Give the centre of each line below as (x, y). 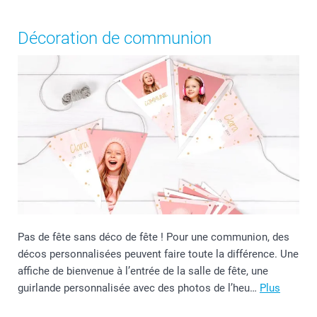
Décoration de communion (115, 38)
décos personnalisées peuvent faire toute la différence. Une (158, 254)
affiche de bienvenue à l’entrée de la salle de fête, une (143, 271)
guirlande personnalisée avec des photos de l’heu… (139, 288)
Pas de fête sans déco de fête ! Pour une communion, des (154, 237)
